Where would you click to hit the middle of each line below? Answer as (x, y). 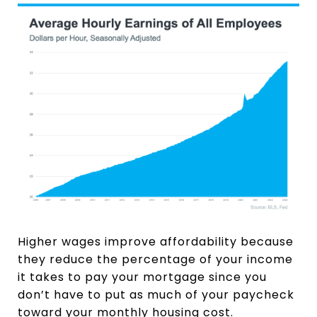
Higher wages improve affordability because (156, 241)
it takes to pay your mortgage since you (142, 277)
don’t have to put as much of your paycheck (156, 294)
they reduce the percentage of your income (155, 259)
